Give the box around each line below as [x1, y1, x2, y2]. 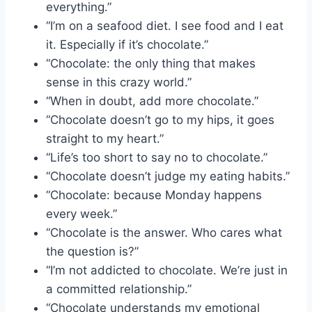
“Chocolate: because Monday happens [46, 187, 262, 202]
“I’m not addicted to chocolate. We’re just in [46, 263, 288, 277]
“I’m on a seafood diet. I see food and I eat [46, 18, 283, 33]
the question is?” [46, 244, 139, 258]
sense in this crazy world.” [46, 75, 192, 89]
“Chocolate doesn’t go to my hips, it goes [46, 112, 274, 127]
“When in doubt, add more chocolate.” [46, 93, 258, 108]
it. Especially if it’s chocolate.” [46, 37, 208, 52]
